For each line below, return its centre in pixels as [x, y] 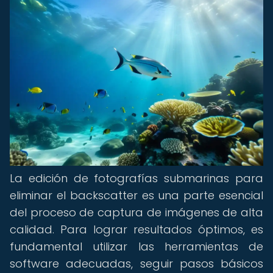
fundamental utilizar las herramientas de [136, 246]
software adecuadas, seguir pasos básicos [136, 264]
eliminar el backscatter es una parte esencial [136, 195]
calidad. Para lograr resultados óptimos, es [136, 229]
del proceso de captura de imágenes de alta [136, 212]
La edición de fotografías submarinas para [136, 178]
